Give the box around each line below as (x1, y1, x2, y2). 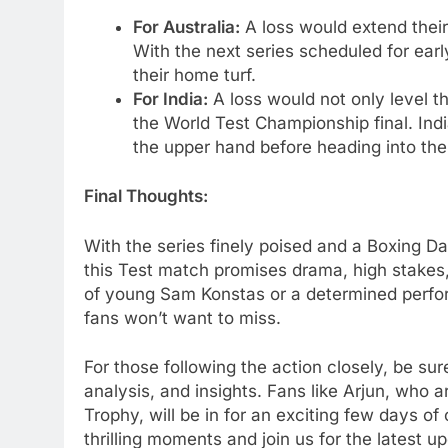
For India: (132, 88, 208, 109)
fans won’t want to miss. (84, 307, 281, 328)
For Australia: (132, 16, 240, 37)
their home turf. (132, 64, 256, 85)
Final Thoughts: (84, 186, 208, 207)
